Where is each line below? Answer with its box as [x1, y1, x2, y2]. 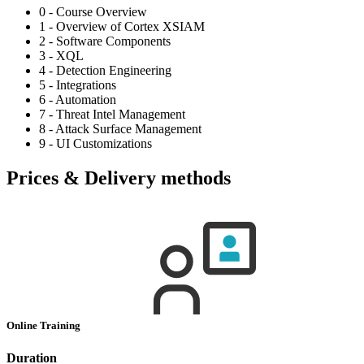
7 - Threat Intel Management [39, 107, 185, 122]
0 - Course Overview [39, 5, 147, 19]
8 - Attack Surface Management [39, 122, 201, 136]
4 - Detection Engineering [39, 63, 171, 78]
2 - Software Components [39, 34, 171, 49]
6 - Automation [39, 93, 116, 107]
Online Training [6, 319, 83, 332]
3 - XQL [39, 49, 84, 63]
